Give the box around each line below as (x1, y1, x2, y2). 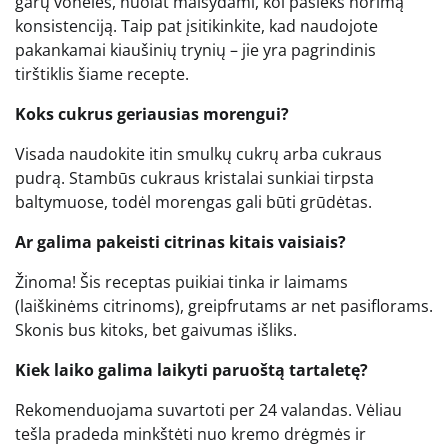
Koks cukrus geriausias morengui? (15, 103, 289, 126)
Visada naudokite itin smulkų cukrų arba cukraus (15, 143, 382, 166)
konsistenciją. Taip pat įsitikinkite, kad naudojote (15, 15, 378, 38)
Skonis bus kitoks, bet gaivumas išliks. (15, 319, 297, 342)
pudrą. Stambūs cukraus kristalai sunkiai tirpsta (15, 167, 374, 190)
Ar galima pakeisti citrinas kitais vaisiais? (15, 231, 346, 254)
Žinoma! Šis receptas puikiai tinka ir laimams (15, 271, 348, 294)
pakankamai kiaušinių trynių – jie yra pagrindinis (15, 39, 376, 62)
